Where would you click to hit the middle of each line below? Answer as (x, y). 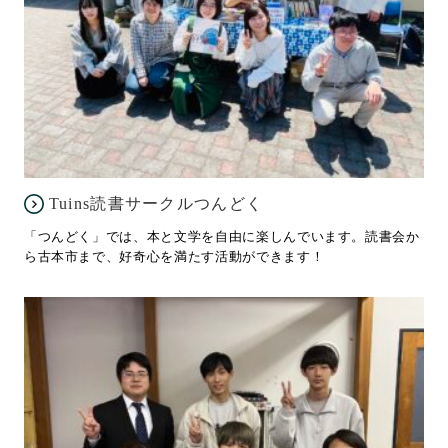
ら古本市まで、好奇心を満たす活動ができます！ (174, 256)
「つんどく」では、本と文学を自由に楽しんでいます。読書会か (221, 236)
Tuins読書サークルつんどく (156, 203)
